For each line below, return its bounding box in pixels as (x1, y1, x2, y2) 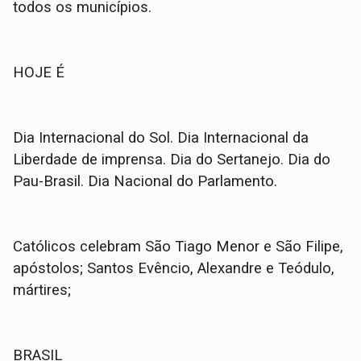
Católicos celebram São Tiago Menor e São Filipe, (13, 237, 344, 255)
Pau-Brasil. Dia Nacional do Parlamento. (13, 172, 278, 190)
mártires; (13, 280, 76, 299)
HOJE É (13, 63, 65, 81)
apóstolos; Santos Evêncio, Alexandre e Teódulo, (13, 259, 335, 277)
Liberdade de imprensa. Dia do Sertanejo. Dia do (13, 150, 331, 168)
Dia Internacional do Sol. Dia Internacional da (13, 128, 309, 147)
